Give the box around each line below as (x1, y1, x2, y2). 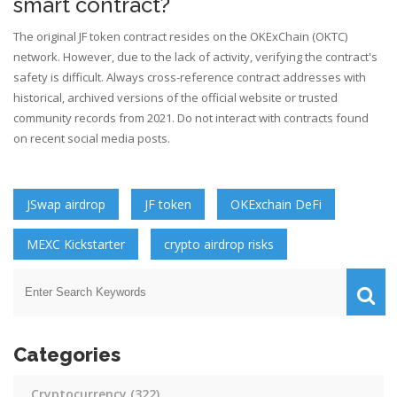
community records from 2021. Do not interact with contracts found (13, 110, 369, 127)
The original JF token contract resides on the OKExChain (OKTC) (13, 28, 347, 45)
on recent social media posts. (13, 130, 170, 147)
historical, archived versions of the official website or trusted (13, 90, 338, 106)
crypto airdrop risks (164, 236, 274, 253)
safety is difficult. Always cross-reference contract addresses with (13, 69, 366, 86)
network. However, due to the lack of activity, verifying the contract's (13, 49, 378, 66)
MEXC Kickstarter (27, 236, 125, 253)
